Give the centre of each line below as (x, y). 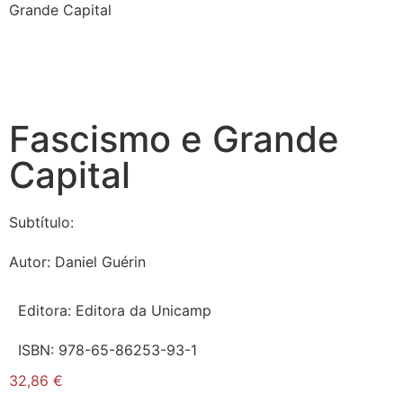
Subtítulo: (41, 222)
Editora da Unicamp (143, 310)
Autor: (32, 262)
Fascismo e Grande (174, 139)
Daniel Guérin (100, 262)
